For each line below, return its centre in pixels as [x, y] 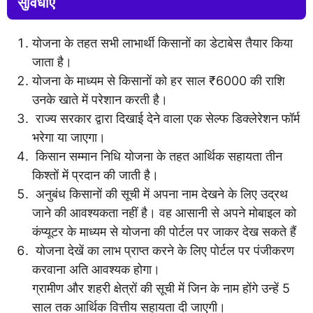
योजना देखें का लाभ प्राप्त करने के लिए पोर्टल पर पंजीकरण [163, 250]
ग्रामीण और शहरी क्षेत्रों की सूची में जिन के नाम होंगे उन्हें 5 [161, 288]
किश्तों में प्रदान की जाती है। [95, 175]
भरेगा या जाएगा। [69, 137]
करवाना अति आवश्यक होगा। [96, 269]
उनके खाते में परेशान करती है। [100, 100]
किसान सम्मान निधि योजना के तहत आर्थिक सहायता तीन [157, 156]
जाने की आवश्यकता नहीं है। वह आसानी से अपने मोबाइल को [164, 213]
